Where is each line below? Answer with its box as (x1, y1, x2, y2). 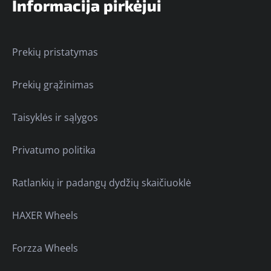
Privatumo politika (12, 143, 96, 157)
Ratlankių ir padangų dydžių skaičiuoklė (12, 176, 191, 189)
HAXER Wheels (12, 209, 78, 222)
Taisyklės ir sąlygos (12, 111, 98, 124)
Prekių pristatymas (12, 45, 98, 59)
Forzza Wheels (12, 241, 78, 255)
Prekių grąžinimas (12, 78, 94, 91)
